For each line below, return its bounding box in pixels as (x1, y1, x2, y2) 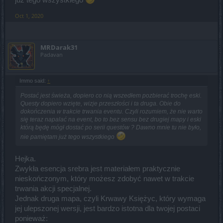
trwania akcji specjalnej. (15, 184, 92, 193)
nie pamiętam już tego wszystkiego (20, 133, 116, 140)
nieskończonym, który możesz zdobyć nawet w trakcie (15, 174, 194, 183)
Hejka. (15, 154, 36, 163)
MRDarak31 (40, 42, 78, 52)
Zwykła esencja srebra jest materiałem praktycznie (15, 164, 180, 173)
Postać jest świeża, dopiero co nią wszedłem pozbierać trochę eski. (20, 92, 202, 99)
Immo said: (19, 77, 47, 84)
